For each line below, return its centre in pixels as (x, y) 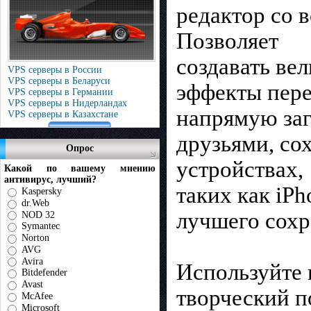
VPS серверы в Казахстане (63, 114)
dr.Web (35, 203)
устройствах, (240, 169)
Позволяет (227, 41)
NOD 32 (38, 215)
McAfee (37, 296)
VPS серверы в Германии (60, 92)
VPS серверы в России (55, 70)
